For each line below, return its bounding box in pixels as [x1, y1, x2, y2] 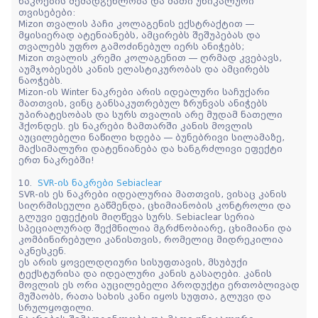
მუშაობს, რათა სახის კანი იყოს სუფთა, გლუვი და [18, 291, 271, 302]
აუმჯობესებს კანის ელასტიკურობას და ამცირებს [18, 64, 270, 75]
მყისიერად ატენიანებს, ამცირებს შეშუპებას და [18, 30, 261, 40]
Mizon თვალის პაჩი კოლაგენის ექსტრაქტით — [18, 18, 254, 29]
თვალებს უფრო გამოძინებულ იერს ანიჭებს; [18, 41, 244, 52]
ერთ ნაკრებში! [18, 155, 94, 165]
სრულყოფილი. [18, 302, 94, 313]
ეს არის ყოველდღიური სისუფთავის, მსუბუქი [18, 257, 248, 268]
